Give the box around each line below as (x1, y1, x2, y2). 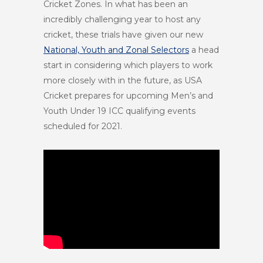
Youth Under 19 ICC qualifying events (43, 106, 195, 116)
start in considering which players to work (43, 60, 213, 70)
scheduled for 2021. (43, 121, 122, 131)
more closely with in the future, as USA (43, 75, 202, 86)
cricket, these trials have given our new (43, 29, 203, 40)
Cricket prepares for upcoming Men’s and (43, 90, 213, 101)
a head (189, 45, 219, 55)
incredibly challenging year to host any (43, 14, 201, 25)
